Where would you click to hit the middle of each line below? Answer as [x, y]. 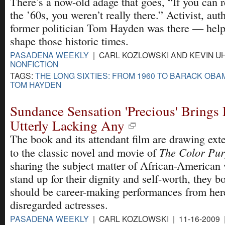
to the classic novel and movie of [85, 152]
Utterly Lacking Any [67, 125]
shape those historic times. [69, 41]
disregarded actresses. [59, 204]
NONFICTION [34, 64]
